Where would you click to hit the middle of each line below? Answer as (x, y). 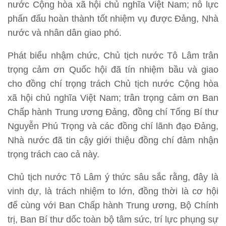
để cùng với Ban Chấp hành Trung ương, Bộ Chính (113, 206)
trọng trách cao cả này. (53, 155)
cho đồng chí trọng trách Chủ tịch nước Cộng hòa (113, 84)
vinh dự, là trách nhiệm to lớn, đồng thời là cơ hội (113, 191)
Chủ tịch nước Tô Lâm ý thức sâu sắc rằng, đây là (113, 177)
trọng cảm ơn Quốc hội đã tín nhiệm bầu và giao (113, 70)
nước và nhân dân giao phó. (65, 33)
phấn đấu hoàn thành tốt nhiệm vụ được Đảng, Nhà (113, 19)
